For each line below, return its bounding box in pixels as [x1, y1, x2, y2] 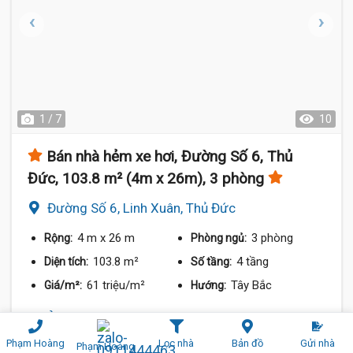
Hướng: [191, 279, 229, 292]
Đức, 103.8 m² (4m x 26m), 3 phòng [28, 169, 264, 188]
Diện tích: [44, 255, 91, 269]
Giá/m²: [44, 279, 84, 292]
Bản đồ [231, 337, 263, 349]
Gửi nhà [300, 337, 336, 349]
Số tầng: [191, 255, 235, 269]
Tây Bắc [231, 278, 273, 293]
